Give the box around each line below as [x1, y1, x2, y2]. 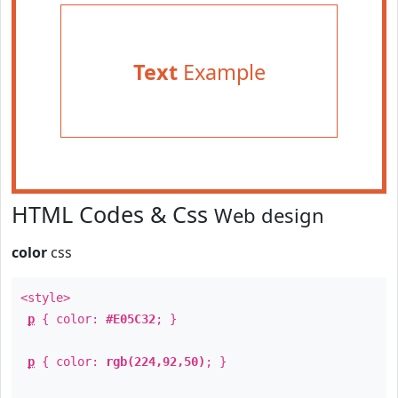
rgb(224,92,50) [106, 354, 205, 369]
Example [177, 58, 266, 86]
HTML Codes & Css [12, 199, 214, 229]
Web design [214, 202, 324, 228]
